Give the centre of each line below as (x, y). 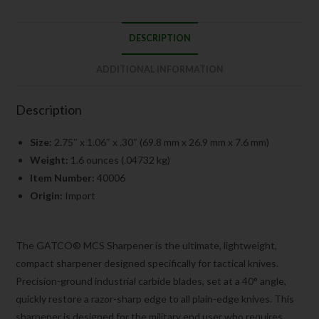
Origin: (47, 196)
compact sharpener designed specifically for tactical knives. (147, 263)
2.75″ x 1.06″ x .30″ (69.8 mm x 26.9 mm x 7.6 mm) (161, 142)
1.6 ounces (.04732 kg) (120, 160)
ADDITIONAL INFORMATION (159, 70)
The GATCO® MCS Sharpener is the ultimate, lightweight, (147, 246)
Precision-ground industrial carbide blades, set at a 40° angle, (151, 281)
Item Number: (63, 178)
